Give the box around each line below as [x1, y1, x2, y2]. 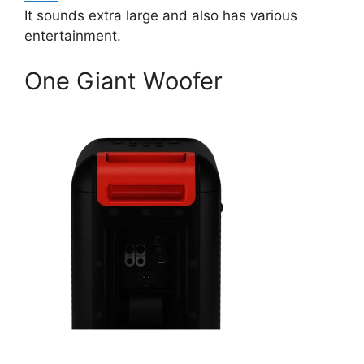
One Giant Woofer [24, 66, 223, 95]
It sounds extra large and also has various [24, 7, 297, 24]
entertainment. [24, 28, 121, 45]
